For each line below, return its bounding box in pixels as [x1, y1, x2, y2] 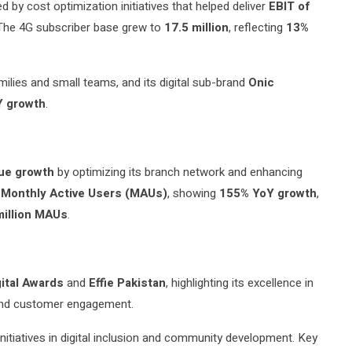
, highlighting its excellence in [166, 274, 313, 292]
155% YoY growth [219, 185, 317, 203]
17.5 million [164, 19, 229, 37]
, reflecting [229, 19, 286, 37]
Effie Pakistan [89, 274, 166, 292]
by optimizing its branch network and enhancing [54, 163, 302, 181]
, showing [167, 185, 219, 203]
